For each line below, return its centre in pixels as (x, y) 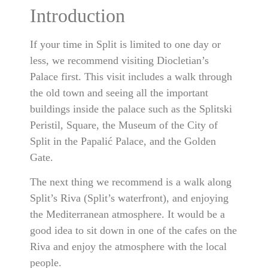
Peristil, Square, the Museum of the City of (124, 125)
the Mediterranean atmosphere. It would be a (127, 214)
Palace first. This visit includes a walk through (131, 76)
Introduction (77, 15)
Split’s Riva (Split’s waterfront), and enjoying (129, 198)
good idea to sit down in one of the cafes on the (133, 231)
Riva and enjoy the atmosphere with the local (128, 247)
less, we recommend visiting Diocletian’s (119, 60)
